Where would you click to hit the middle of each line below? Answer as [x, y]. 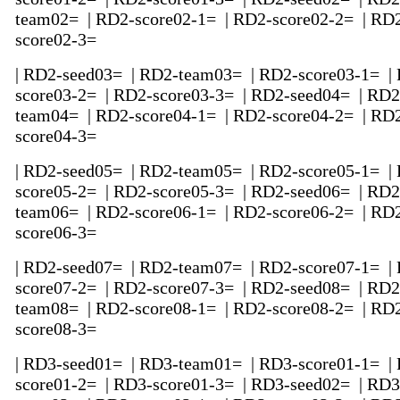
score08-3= [58, 329]
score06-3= [58, 233]
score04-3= [58, 136]
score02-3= [58, 40]
